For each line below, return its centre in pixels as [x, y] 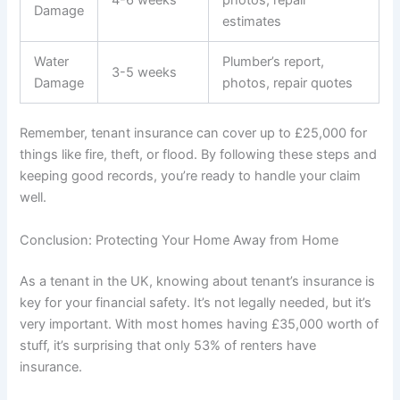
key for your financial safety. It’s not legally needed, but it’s [196, 302]
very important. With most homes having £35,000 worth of [200, 324]
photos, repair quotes [288, 83]
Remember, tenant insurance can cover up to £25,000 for [194, 133]
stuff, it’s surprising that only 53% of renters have [168, 345]
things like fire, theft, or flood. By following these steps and [199, 155]
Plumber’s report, [274, 61]
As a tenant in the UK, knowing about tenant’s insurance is [198, 281]
